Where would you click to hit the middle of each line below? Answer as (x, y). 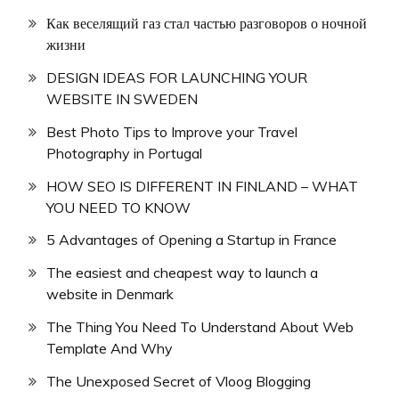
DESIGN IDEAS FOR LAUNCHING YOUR (177, 77)
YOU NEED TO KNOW (118, 207)
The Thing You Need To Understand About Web (200, 326)
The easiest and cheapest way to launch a (182, 273)
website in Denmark (110, 294)
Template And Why (110, 348)
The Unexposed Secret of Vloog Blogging (179, 381)
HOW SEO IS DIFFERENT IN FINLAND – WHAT (202, 186)
